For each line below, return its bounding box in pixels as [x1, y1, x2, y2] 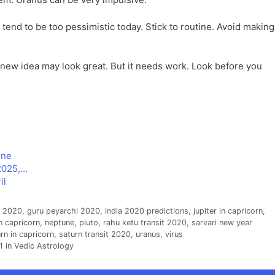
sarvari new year [192, 218, 252, 228]
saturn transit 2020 [59, 230, 131, 239]
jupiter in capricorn [193, 206, 263, 216]
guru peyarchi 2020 [26, 206, 100, 216]
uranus [136, 230, 160, 239]
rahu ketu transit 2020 [103, 218, 187, 228]
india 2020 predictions [104, 206, 188, 216]
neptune [45, 218, 74, 228]
